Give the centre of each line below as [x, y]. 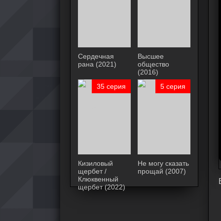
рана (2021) [97, 64]
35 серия [111, 86]
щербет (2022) [102, 187]
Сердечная [96, 56]
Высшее [150, 56]
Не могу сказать [163, 163]
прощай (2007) [162, 171]
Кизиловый [95, 163]
